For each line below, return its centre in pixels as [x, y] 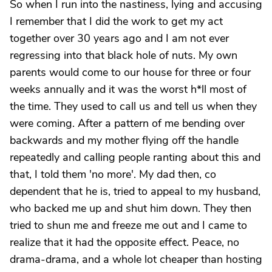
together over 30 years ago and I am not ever [119, 38]
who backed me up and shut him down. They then [131, 208]
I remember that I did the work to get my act [116, 21]
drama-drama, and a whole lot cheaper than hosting [136, 259]
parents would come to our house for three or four [130, 72]
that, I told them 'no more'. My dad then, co [113, 174]
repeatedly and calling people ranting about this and [135, 157]
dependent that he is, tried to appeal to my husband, [135, 191]
